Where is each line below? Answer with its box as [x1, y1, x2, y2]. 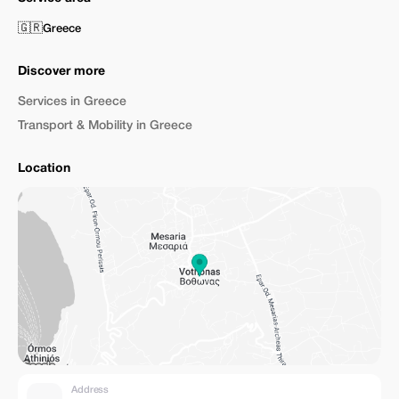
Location [18, 163, 70, 175]
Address [71, 385, 110, 395]
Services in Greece [18, 96, 126, 108]
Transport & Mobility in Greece [18, 120, 192, 132]
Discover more [18, 66, 105, 77]
